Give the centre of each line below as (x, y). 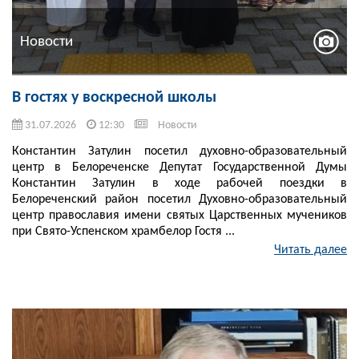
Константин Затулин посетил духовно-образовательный (179, 152)
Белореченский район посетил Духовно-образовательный (179, 200)
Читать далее (311, 250)
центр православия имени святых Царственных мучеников (179, 216)
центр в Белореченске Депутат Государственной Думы (179, 168)
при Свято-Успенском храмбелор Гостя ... (123, 232)
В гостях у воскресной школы (114, 98)
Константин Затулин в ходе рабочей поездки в (179, 184)
